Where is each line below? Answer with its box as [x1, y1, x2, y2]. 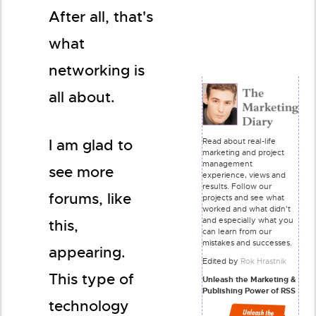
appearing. [49, 243, 126, 262]
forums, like [49, 190, 131, 208]
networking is [49, 61, 145, 80]
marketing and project [202, 147, 284, 157]
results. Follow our [202, 181, 272, 191]
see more [49, 163, 114, 181]
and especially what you [202, 214, 293, 225]
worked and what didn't [202, 203, 291, 214]
